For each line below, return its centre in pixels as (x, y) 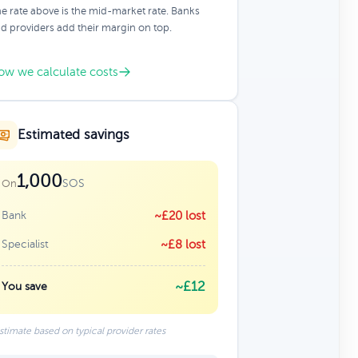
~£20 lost (179, 216)
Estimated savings (73, 135)
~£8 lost (183, 245)
